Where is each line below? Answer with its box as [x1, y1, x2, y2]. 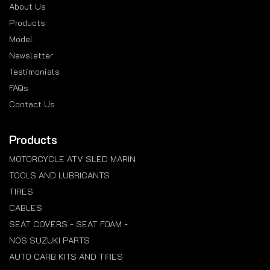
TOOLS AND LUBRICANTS [9, 169, 110, 181]
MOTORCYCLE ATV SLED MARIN [9, 153, 136, 165]
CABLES [9, 202, 42, 214]
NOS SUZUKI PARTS [9, 234, 90, 246]
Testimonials [9, 66, 60, 78]
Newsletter [9, 49, 53, 61]
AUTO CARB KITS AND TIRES [9, 251, 123, 263]
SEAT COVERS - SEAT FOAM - [9, 218, 128, 230]
